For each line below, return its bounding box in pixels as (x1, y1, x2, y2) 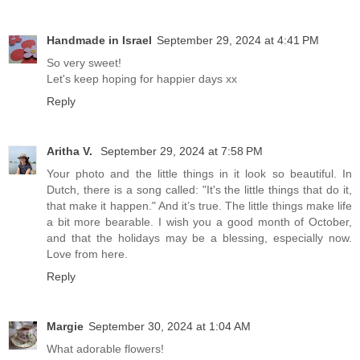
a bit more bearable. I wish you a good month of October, (47, 215, 352, 229)
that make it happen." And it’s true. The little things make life (47, 199, 352, 213)
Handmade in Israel (47, 34, 152, 47)
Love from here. (47, 247, 128, 261)
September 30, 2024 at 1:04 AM (88, 320, 251, 333)
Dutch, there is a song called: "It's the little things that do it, (47, 183, 352, 197)
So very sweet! (47, 56, 121, 70)
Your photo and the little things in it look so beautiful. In (47, 167, 352, 181)
